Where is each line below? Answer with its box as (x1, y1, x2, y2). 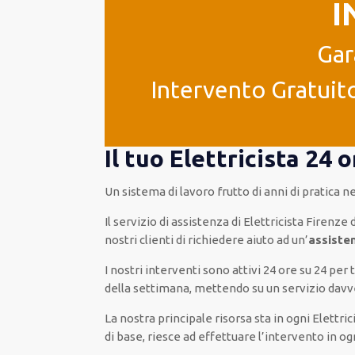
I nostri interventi (105, 263, 201, 277)
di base (105, 330, 143, 343)
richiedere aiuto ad (188, 233, 290, 246)
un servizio (264, 281, 329, 295)
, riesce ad (143, 330, 197, 343)
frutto (215, 185, 250, 198)
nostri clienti (105, 233, 174, 246)
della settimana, (105, 281, 193, 295)
